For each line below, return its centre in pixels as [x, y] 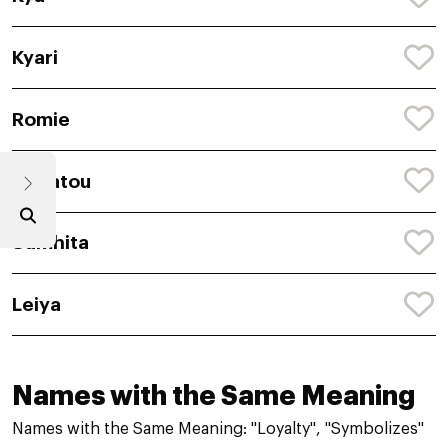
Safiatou [51, 181]
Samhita [50, 243]
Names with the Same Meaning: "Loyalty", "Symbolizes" [218, 429]
